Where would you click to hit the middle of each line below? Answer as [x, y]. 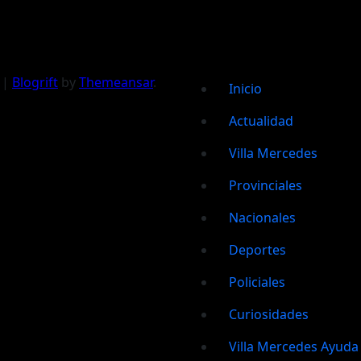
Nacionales [262, 218]
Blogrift [35, 82]
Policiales [257, 282]
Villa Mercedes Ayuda [294, 346]
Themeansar [116, 82]
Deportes [257, 250]
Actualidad [261, 121]
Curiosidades [269, 314]
